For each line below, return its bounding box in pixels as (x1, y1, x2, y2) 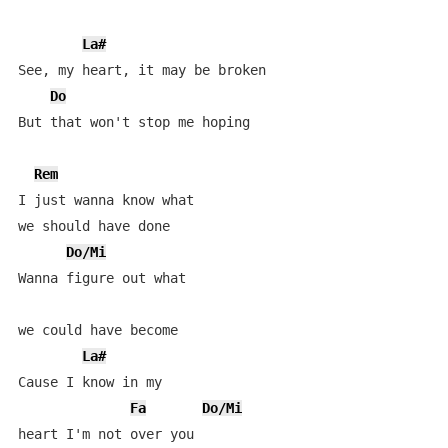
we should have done (17, 218, 170, 234)
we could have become (17, 322, 178, 338)
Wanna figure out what (17, 270, 194, 286)
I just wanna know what (17, 192, 202, 208)
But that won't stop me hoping (17, 114, 250, 130)
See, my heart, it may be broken (17, 62, 266, 78)
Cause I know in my (17, 374, 170, 390)
